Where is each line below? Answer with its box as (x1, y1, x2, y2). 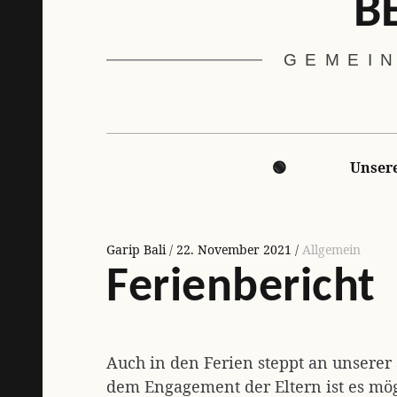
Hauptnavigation (105, 131, 186, 144)
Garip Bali (106, 240, 169, 258)
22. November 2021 (176, 240, 292, 258)
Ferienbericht (106, 263, 377, 313)
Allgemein (302, 240, 361, 258)
